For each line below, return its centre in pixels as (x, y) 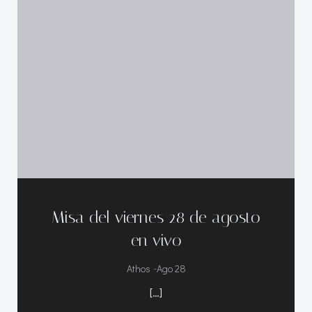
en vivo (156, 240)
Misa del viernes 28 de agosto (156, 217)
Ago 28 (171, 268)
